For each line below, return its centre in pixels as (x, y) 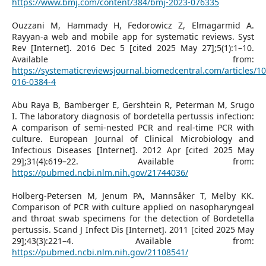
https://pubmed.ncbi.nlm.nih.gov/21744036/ (100, 172)
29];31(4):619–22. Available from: (133, 161)
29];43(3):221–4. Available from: (133, 240)
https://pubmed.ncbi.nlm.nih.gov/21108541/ (100, 252)
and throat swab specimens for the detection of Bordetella (133, 218)
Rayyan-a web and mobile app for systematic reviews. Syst (133, 36)
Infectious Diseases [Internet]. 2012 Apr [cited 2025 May (133, 150)
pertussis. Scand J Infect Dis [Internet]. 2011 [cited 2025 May (133, 229)
